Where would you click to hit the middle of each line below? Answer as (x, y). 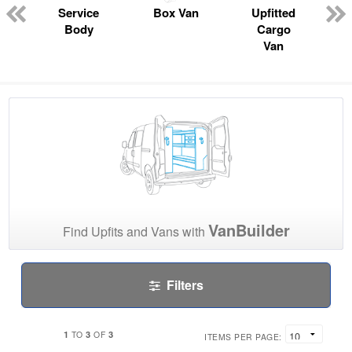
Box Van (176, 13)
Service (79, 13)
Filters (185, 285)
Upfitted (273, 13)
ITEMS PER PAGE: (243, 337)
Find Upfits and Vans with (135, 232)
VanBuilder (249, 230)
